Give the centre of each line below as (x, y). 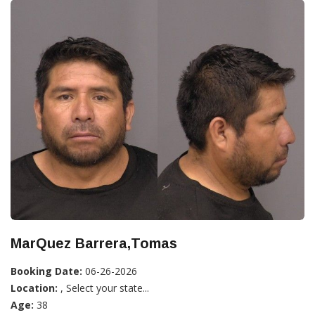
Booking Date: (46, 271)
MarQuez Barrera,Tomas (94, 243)
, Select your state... (103, 288)
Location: (34, 288)
